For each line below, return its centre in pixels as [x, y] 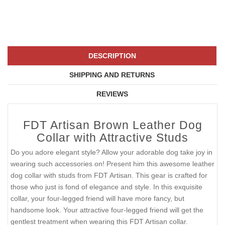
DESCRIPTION [112, 56]
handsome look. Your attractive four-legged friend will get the [107, 210]
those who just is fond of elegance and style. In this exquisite [106, 187]
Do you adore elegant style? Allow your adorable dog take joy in [111, 152]
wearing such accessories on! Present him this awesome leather [113, 164]
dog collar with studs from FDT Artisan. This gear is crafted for [109, 176]
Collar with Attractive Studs [113, 138]
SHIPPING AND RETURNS [112, 75]
